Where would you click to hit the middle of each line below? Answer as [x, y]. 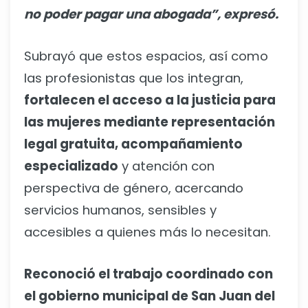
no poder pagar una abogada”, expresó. [151, 14]
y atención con [166, 166]
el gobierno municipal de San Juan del [150, 296]
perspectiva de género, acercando [134, 188]
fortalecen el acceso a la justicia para [150, 100]
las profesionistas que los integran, [134, 78]
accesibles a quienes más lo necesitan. [147, 232]
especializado [71, 166]
